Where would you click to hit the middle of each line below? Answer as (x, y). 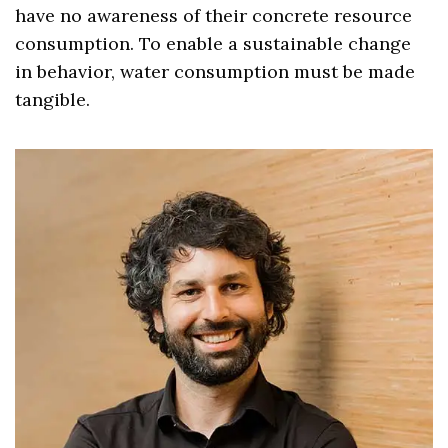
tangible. (52, 99)
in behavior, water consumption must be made (215, 71)
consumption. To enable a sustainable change (213, 43)
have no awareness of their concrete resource (214, 15)
